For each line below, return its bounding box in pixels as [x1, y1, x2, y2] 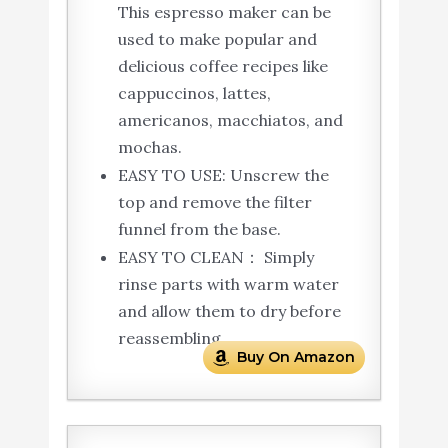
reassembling [117, 327, 221, 348]
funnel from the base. [117, 218, 281, 239]
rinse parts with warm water [117, 273, 339, 294]
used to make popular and [117, 28, 317, 49]
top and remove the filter [117, 191, 312, 212]
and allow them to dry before [117, 300, 341, 321]
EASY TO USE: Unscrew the [117, 164, 329, 185]
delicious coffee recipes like [117, 55, 328, 76]
